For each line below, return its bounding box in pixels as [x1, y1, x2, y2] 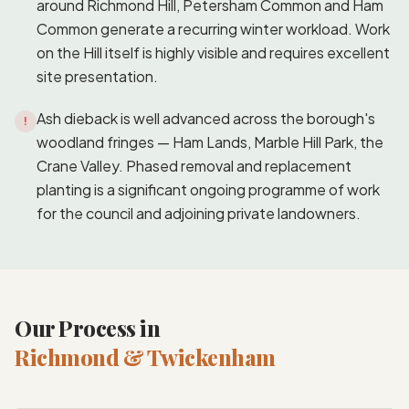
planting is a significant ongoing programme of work [37, 179, 380, 199]
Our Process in [15, 312, 161, 342]
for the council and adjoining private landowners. [37, 203, 361, 223]
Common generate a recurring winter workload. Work [37, 18, 390, 38]
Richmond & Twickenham [15, 341, 276, 372]
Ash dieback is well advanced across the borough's [37, 108, 375, 128]
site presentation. [37, 66, 158, 86]
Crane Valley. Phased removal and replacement [37, 155, 351, 175]
